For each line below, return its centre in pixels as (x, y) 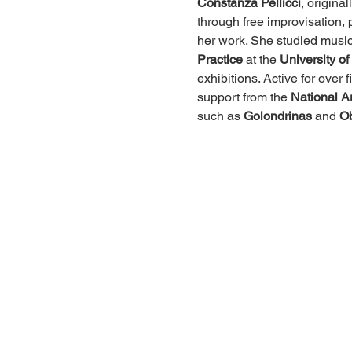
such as (220, 115)
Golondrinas (277, 115)
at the (261, 59)
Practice (220, 59)
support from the (244, 97)
